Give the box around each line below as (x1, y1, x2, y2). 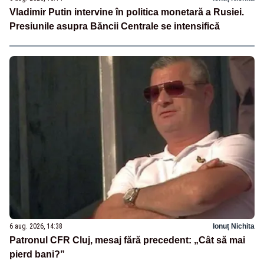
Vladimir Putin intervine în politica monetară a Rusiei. (9, 7, 244, 18)
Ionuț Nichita (213, 222, 255, 230)
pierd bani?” (9, 249, 65, 259)
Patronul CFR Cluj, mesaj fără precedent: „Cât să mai (9, 235, 245, 245)
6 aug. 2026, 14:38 (9, 222, 62, 230)
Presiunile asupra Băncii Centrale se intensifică (9, 21, 220, 32)
